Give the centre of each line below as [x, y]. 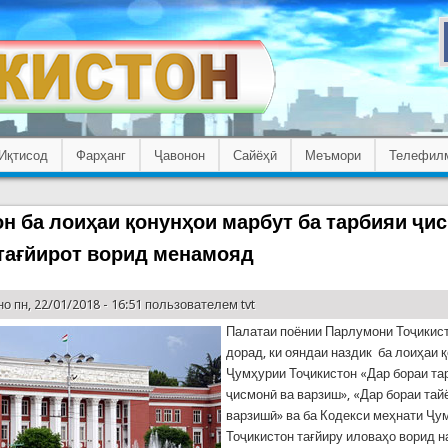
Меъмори [332, 155]
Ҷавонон [179, 155]
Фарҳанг [100, 155]
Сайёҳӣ [254, 155]
